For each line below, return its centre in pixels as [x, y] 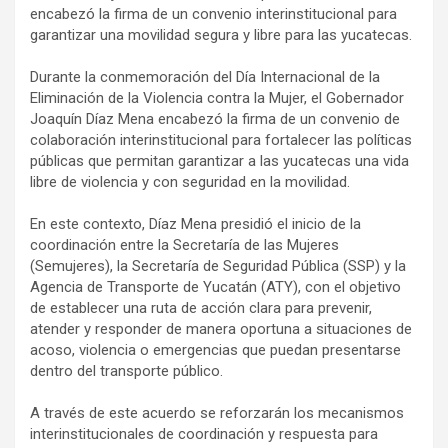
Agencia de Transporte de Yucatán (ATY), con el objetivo [215, 287]
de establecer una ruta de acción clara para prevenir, [201, 308]
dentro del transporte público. [126, 371]
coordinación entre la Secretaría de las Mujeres [184, 245]
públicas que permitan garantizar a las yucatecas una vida [219, 161]
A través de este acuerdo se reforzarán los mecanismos [217, 413]
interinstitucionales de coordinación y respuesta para [204, 434]
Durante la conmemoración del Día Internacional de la [205, 77]
